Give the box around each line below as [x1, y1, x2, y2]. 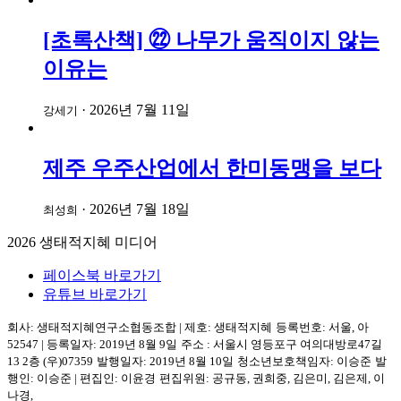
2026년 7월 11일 [90, 101, 190, 117]
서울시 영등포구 [213, 337, 297, 351]
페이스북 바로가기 [43, 267, 161, 283]
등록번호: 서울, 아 [276, 320, 369, 334]
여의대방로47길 [300, 337, 382, 351]
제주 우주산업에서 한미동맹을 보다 [43, 156, 381, 180]
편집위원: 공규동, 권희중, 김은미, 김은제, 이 [159, 371, 385, 385]
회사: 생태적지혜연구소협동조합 [7, 320, 179, 334]
